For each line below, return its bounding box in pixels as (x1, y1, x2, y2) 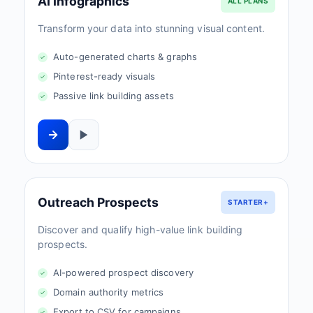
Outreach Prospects (38, 194, 159, 210)
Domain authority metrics (53, 286, 164, 298)
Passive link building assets (53, 90, 174, 101)
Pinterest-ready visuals (53, 71, 156, 82)
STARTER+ (228, 198, 268, 206)
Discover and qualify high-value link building (38, 224, 243, 235)
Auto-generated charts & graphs (53, 51, 197, 62)
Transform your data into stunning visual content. (38, 22, 265, 34)
